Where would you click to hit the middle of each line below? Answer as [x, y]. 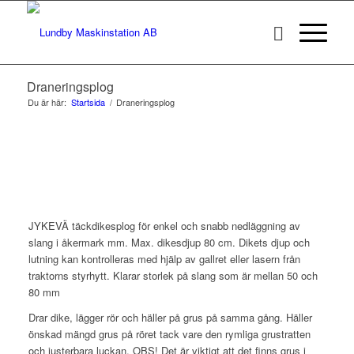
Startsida [88, 102]
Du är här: [47, 102]
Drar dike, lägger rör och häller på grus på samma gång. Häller [170, 318]
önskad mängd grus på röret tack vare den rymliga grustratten [169, 334]
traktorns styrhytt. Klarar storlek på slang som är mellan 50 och [173, 276]
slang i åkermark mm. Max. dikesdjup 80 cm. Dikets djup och [169, 243]
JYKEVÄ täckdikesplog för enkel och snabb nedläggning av [164, 226]
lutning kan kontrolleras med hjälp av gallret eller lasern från [164, 259]
